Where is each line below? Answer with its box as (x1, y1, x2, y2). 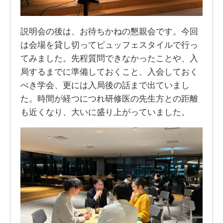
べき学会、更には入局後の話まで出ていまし (20, 80, 190, 90)
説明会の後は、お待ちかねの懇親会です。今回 (20, 26, 198, 36)
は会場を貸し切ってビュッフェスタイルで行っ (20, 39, 198, 50)
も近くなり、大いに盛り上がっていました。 (20, 107, 190, 117)
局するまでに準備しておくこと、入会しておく (20, 66, 198, 77)
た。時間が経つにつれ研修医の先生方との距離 (20, 93, 198, 104)
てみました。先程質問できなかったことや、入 (20, 53, 198, 63)
